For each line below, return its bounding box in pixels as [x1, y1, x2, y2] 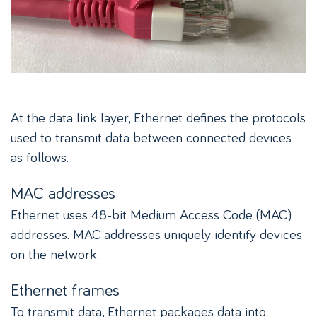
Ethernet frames [11, 278, 120, 301]
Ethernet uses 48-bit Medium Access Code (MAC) [11, 204, 292, 224]
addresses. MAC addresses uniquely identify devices [11, 224, 302, 243]
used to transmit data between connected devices [11, 127, 292, 146]
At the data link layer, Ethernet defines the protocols [11, 108, 306, 127]
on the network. [11, 244, 99, 263]
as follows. [11, 147, 69, 166]
